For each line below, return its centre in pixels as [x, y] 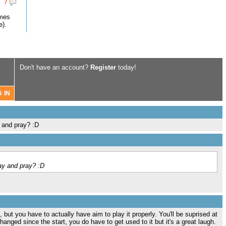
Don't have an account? [55, 67]
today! [126, 67]
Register [103, 67]
